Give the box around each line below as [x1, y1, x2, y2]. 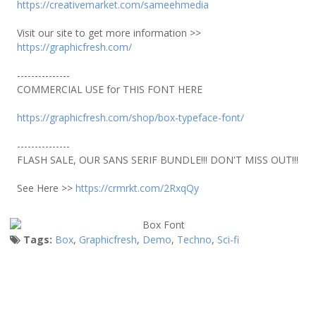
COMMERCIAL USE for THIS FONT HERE [17, 83, 202, 96]
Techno [177, 233, 212, 246]
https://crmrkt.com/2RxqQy [75, 181, 199, 195]
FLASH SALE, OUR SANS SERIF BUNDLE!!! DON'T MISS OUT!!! [17, 153, 298, 166]
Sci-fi [217, 233, 239, 246]
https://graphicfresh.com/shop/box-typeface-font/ [17, 111, 244, 124]
